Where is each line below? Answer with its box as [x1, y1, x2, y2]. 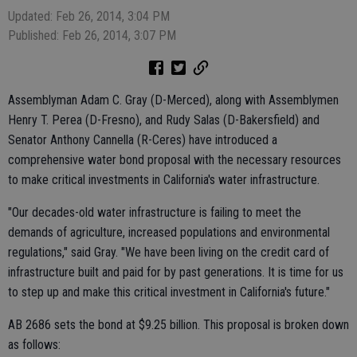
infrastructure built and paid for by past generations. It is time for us [8, 265, 343, 280]
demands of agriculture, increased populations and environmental [8, 225, 330, 240]
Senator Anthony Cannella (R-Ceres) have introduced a [8, 132, 277, 147]
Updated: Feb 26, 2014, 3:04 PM [8, 9, 170, 24]
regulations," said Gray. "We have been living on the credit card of [8, 245, 329, 260]
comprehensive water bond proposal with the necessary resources [8, 152, 341, 167]
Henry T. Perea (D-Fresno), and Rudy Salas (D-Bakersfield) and [8, 112, 320, 127]
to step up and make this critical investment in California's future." [8, 284, 330, 300]
